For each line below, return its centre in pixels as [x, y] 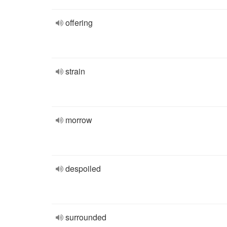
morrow [79, 120]
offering [79, 23]
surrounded [86, 217]
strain [75, 71]
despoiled [83, 168]
